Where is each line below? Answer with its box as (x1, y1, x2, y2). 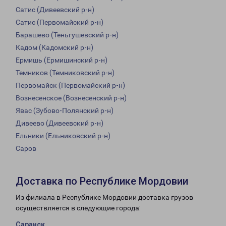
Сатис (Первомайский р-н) (16, 18, 103, 27)
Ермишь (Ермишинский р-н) (16, 56, 107, 65)
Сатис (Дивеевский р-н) (16, 6, 94, 14)
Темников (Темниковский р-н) (16, 69, 115, 77)
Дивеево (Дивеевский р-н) (16, 119, 103, 128)
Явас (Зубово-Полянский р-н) (16, 106, 114, 115)
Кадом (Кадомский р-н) (16, 43, 93, 52)
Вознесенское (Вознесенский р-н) (16, 94, 127, 102)
